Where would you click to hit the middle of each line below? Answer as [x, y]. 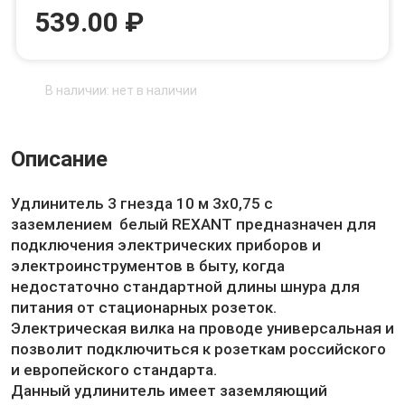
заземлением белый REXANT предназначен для [193, 224]
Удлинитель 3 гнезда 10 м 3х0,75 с [142, 203]
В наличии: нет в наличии [121, 90]
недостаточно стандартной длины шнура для [185, 287]
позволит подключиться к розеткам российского [198, 349]
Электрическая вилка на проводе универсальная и [202, 328]
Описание [59, 159]
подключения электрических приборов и [166, 245]
